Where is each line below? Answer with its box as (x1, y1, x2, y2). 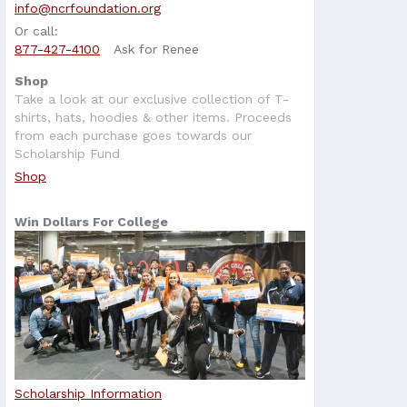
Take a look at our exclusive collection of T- (15, 92, 289, 107)
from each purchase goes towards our (15, 128, 252, 144)
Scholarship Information (15, 386, 162, 402)
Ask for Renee (114, 42, 199, 57)
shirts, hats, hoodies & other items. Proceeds (15, 110, 292, 125)
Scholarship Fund (15, 146, 120, 162)
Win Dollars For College (15, 214, 168, 230)
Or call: (15, 24, 58, 39)
